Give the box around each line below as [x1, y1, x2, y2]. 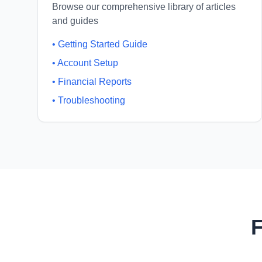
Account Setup [57, 58, 118, 68]
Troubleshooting [58, 95, 125, 105]
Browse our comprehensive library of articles [52, 2, 236, 12]
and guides [52, 16, 98, 26]
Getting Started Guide [58, 39, 147, 49]
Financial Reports [58, 77, 132, 87]
